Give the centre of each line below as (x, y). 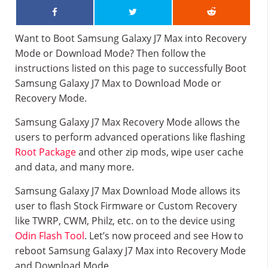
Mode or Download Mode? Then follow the (110, 53)
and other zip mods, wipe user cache (160, 152)
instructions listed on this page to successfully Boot (131, 68)
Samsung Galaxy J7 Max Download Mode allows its (128, 191)
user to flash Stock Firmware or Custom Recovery (126, 206)
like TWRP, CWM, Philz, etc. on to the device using (125, 221)
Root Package (45, 152)
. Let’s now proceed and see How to (164, 236)
